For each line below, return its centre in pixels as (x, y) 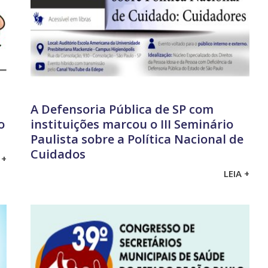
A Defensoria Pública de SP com (122, 109)
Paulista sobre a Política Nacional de (137, 139)
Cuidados (58, 154)
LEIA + (237, 173)
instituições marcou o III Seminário (132, 124)
